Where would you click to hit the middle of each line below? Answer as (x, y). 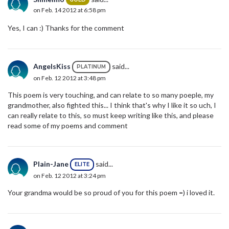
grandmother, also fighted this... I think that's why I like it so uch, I (112, 105)
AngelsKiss (52, 66)
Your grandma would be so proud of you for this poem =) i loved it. (111, 192)
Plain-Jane (51, 164)
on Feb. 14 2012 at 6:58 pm (70, 10)
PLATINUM (91, 66)
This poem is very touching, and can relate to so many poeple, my (111, 95)
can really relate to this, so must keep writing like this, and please (111, 115)
